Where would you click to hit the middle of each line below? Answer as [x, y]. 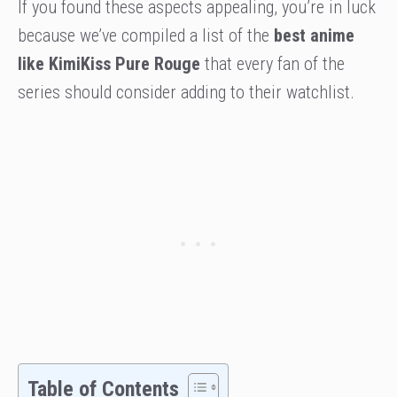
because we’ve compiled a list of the [146, 36]
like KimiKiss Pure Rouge [109, 64]
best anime [314, 36]
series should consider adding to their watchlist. [186, 93]
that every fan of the [272, 64]
